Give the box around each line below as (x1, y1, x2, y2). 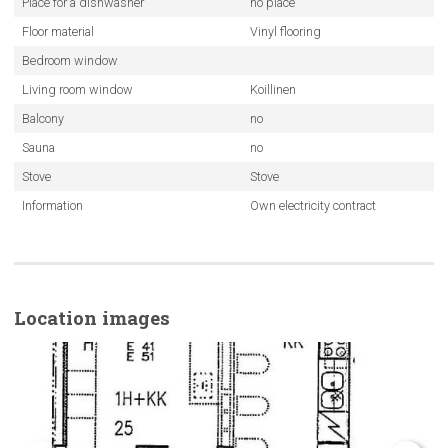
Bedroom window (21, 53, 118, 68)
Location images (14, 305, 170, 330)
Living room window (21, 82, 133, 97)
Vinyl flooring (249, 24, 321, 39)
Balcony (21, 111, 64, 126)
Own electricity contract (249, 198, 376, 213)
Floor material (21, 24, 94, 39)
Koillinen (249, 82, 296, 97)
